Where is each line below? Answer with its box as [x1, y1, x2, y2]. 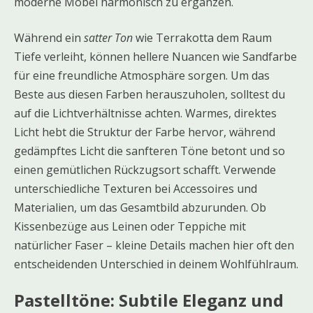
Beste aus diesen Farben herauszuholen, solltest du [14, 87, 285, 103]
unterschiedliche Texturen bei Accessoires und [14, 181, 257, 197]
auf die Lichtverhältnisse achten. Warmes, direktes [14, 105, 277, 122]
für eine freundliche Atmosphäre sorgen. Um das [14, 68, 270, 84]
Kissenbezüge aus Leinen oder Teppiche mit [14, 219, 246, 235]
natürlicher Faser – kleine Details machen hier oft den [14, 238, 294, 254]
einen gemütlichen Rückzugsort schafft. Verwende [14, 162, 276, 178]
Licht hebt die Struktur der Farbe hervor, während [14, 124, 275, 140]
